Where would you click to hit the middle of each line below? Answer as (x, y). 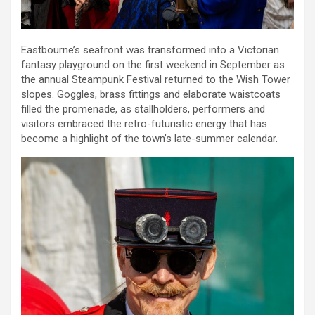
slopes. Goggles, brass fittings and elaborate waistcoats (151, 95)
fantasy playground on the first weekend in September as (153, 65)
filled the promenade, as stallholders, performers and (143, 109)
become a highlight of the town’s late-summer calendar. (149, 139)
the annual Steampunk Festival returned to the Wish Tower (156, 80)
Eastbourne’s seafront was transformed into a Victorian (150, 50)
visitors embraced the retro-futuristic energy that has (144, 124)
